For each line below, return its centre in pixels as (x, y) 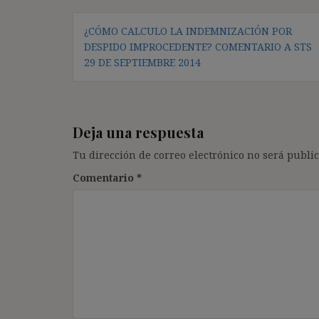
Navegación (121, 21)
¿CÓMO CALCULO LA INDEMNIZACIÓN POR (188, 31)
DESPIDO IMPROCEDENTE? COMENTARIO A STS (198, 46)
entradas (109, 59)
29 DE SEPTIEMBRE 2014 (142, 62)
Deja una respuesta (138, 132)
